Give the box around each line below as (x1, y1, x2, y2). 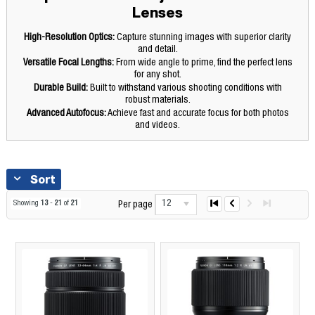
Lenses (132, 3, 183, 21)
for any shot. (134, 70, 181, 80)
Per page (117, 200, 153, 210)
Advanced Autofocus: (26, 108, 106, 119)
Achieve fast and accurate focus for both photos (105, 108, 289, 119)
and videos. (135, 120, 180, 131)
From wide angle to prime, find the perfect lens (113, 58, 292, 68)
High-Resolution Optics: (24, 32, 115, 43)
